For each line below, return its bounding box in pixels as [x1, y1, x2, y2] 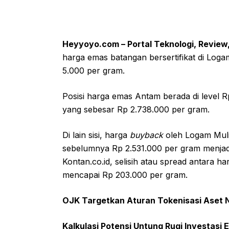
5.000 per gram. [62, 65, 125, 76]
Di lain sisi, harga [62, 129, 130, 140]
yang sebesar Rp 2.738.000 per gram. [62, 104, 210, 114]
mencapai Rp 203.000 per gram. [62, 169, 188, 180]
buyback [130, 129, 166, 140]
